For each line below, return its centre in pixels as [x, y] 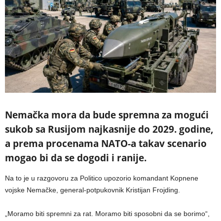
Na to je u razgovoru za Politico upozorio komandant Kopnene [102, 178]
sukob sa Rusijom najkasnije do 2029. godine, [109, 129]
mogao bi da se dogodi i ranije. [76, 158]
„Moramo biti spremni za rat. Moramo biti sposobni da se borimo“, [107, 214]
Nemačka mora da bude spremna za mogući [107, 115]
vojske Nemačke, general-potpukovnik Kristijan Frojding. [92, 190]
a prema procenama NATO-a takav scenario [106, 144]
